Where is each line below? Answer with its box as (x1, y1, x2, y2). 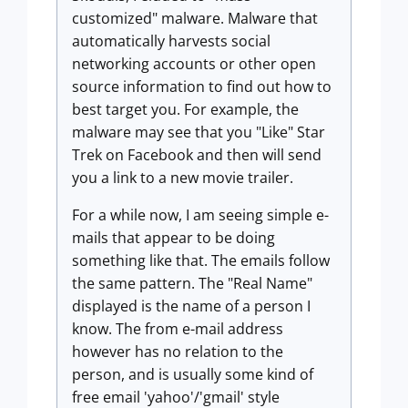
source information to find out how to (72, 76, 331, 97)
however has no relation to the (72, 342, 283, 362)
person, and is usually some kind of (72, 364, 313, 384)
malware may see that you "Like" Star (72, 122, 325, 142)
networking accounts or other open (72, 54, 316, 74)
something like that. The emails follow (72, 250, 330, 270)
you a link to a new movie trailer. (72, 168, 293, 188)
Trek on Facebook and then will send (72, 145, 321, 165)
